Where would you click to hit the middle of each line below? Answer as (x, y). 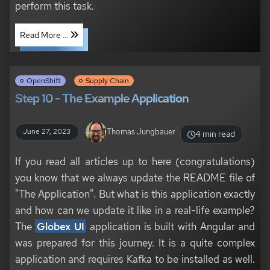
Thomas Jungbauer (141, 131)
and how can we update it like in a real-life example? (135, 210)
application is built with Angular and (171, 227)
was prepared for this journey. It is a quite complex (135, 243)
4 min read (215, 134)
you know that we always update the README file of (135, 178)
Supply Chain (107, 81)
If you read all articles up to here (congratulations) (135, 162)
